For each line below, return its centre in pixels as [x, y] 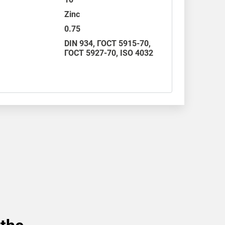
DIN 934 [79, 43]
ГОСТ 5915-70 [123, 43]
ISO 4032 [137, 53]
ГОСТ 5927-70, [92, 53]
